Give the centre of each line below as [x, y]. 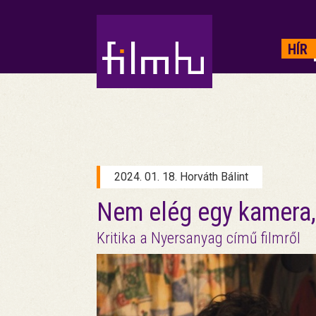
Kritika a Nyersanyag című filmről [199, 238]
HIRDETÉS [124, 35]
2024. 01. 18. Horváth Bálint [181, 177]
